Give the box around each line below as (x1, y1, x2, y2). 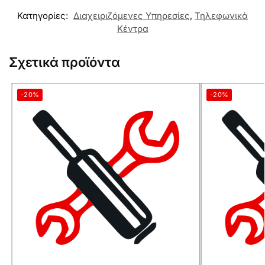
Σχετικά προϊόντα (9, 54, 120, 70)
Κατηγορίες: (17, 10, 70, 22)
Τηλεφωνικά (195, 10, 248, 22)
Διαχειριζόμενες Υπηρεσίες (73, 10, 190, 22)
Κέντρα (117, 23, 148, 35)
